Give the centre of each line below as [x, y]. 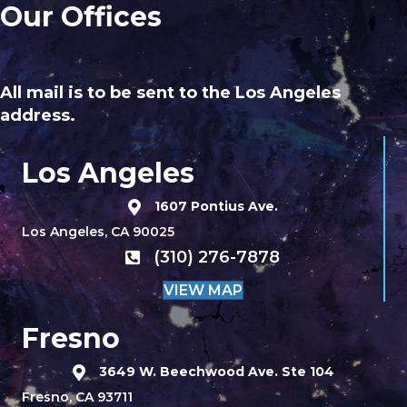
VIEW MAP [203, 290]
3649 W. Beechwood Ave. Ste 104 [217, 371]
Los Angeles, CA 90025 [98, 231]
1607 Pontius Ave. [216, 206]
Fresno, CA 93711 [77, 397]
